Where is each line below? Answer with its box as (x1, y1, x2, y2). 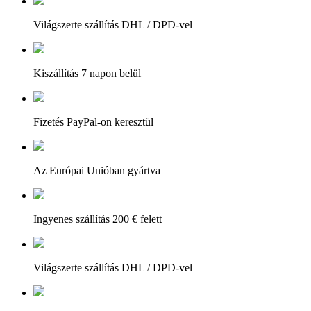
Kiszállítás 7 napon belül (33, 67, 141, 79)
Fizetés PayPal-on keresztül (33, 115, 153, 128)
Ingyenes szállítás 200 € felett (33, 212, 162, 225)
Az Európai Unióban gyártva (33, 164, 160, 176)
